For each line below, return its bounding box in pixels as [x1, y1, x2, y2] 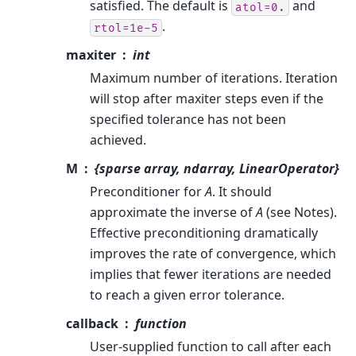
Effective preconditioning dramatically [90, 224, 318, 242]
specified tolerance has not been [90, 110, 286, 129]
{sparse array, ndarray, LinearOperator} [95, 160, 339, 178]
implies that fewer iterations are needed [90, 265, 331, 284]
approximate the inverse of [90, 203, 256, 222]
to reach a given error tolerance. [90, 286, 284, 304]
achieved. [90, 131, 146, 149]
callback [66, 315, 118, 333]
